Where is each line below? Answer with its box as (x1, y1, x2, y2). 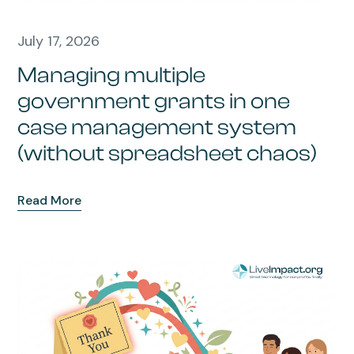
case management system (17, 115, 297, 141)
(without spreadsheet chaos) (17, 141, 318, 167)
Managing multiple (17, 62, 206, 88)
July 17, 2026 (17, 32, 100, 51)
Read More (17, 192, 82, 209)
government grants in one (17, 88, 291, 115)
